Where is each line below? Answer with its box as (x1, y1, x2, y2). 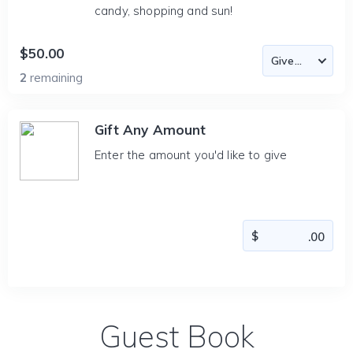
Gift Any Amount (95, 121, 206, 138)
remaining (30, 70, 83, 85)
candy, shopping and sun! (95, 3, 233, 18)
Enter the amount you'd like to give (95, 147, 288, 162)
